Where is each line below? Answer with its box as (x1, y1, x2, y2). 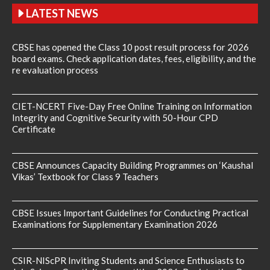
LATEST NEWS (26, 6, 98, 20)
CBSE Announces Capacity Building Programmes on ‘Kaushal (12, 159, 253, 171)
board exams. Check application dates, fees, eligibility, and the (12, 52, 256, 64)
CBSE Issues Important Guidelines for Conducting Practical (12, 207, 248, 218)
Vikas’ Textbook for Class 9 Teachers (12, 171, 159, 182)
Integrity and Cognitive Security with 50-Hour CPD (12, 111, 218, 123)
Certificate (12, 123, 55, 134)
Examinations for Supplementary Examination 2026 (12, 218, 218, 230)
